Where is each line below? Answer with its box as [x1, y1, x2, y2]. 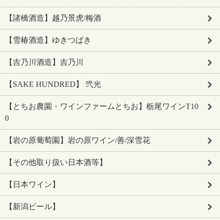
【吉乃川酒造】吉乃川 [5, 58, 83, 66]
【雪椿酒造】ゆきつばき [5, 36, 91, 44]
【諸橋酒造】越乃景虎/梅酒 [5, 14, 101, 22]
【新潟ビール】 [5, 202, 60, 211]
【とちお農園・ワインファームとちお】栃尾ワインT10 [5, 102, 198, 110]
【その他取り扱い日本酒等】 [5, 158, 107, 166]
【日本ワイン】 [5, 180, 60, 189]
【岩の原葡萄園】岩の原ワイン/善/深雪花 [5, 136, 150, 144]
